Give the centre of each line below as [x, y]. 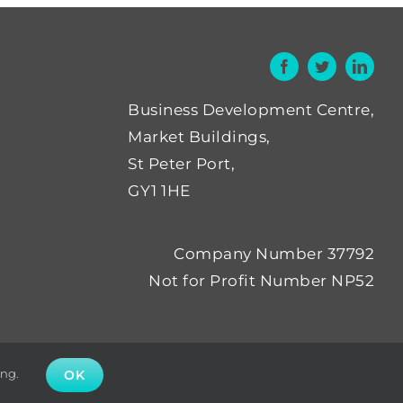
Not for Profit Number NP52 [262, 280]
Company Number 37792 [274, 253]
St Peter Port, [182, 163]
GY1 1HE [159, 190]
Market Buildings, [199, 136]
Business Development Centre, [251, 109]
